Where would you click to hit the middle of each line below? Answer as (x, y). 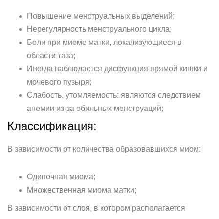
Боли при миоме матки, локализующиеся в (104, 42)
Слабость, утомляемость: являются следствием (114, 95)
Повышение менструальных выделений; (101, 16)
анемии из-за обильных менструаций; (95, 108)
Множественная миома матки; (82, 190)
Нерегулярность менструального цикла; (99, 29)
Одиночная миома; (61, 177)
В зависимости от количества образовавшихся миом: (104, 149)
